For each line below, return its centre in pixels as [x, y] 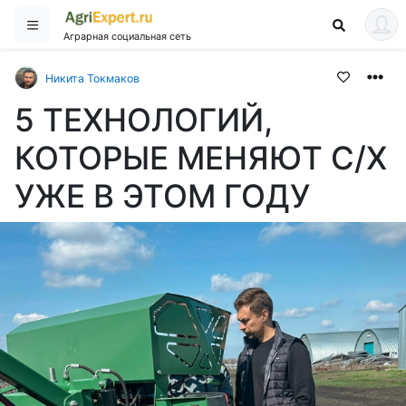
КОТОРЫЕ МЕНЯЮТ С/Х [201, 158]
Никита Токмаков [92, 78]
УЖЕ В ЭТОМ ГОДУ [162, 196]
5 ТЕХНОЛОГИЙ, [144, 120]
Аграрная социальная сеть [127, 36]
